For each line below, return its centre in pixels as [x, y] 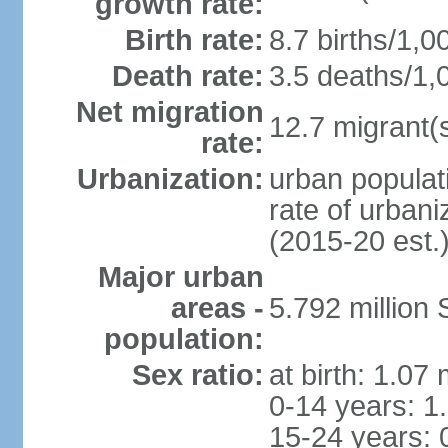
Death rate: [187, 76]
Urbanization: [170, 179]
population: [183, 339]
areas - [217, 308]
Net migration [169, 112]
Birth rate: [194, 40]
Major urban [180, 277]
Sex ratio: [197, 375]
